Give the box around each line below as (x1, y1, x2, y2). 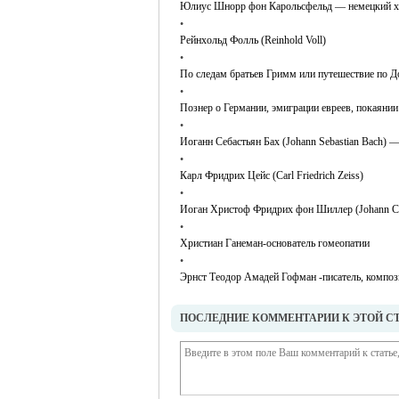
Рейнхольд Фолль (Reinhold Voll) (180, 34, 326, 46)
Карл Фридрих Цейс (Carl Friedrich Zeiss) (180, 169, 363, 182)
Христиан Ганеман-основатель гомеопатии (180, 237, 370, 249)
